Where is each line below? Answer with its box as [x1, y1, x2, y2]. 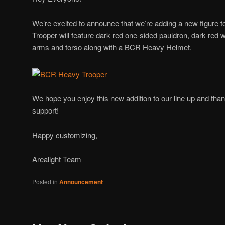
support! [32, 105, 59, 116]
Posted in [32, 177, 58, 186]
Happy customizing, [32, 129, 97, 140]
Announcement [59, 177, 103, 187]
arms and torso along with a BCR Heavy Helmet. [32, 41, 192, 52]
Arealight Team [32, 154, 81, 165]
